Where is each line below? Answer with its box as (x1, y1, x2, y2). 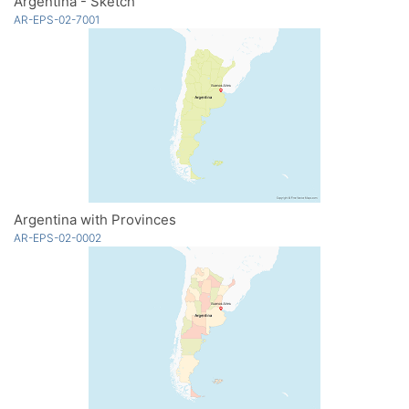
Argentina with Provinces (14, 211, 176, 229)
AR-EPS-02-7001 (14, 13, 100, 27)
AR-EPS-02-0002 (14, 231, 101, 246)
